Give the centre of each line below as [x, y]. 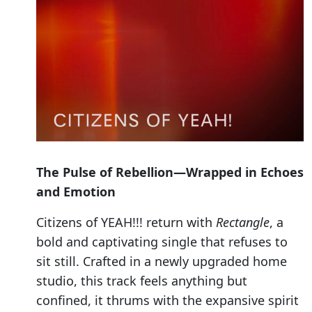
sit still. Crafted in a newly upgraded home [162, 262]
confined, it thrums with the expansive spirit [167, 301]
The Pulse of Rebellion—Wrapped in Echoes [170, 172]
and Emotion [76, 192]
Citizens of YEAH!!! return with [126, 223]
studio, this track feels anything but [142, 281]
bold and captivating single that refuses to [162, 242]
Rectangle [243, 223]
